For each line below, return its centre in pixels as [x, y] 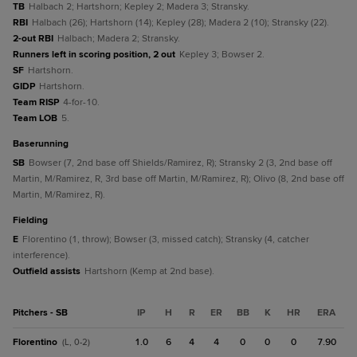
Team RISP [36, 102]
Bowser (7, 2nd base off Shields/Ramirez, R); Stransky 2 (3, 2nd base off [180, 163]
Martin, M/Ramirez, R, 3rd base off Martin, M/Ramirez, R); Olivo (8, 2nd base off [178, 179]
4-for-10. [81, 102]
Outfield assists [47, 271]
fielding [33, 220]
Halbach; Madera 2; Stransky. [119, 39]
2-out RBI [33, 39]
